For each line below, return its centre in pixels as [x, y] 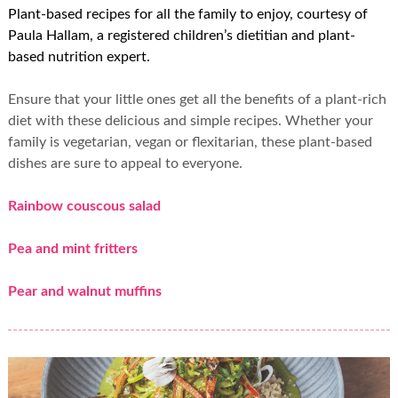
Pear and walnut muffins [84, 292]
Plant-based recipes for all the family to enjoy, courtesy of [187, 15]
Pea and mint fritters [72, 249]
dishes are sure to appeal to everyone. [125, 164]
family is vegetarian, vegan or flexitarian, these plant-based [190, 143]
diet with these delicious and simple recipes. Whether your [190, 121]
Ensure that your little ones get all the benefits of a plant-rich [197, 100]
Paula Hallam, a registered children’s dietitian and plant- [181, 36]
